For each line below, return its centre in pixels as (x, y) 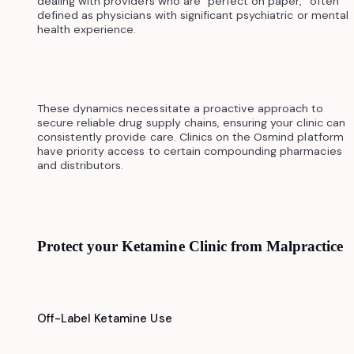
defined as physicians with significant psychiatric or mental (192, 15)
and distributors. (80, 165)
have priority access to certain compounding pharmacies (189, 151)
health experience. (87, 29)
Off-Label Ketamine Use (104, 318)
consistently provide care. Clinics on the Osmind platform (190, 136)
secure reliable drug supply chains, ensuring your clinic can (191, 122)
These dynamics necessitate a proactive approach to (180, 108)
